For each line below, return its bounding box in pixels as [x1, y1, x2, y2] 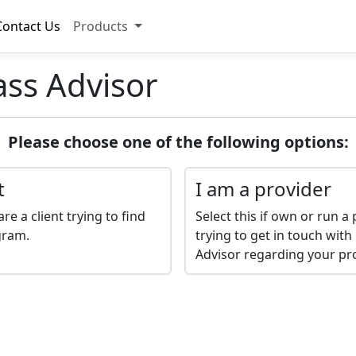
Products [73, 17, 131, 35]
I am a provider [195, 176, 331, 202]
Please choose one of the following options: [7, 131, 349, 153]
